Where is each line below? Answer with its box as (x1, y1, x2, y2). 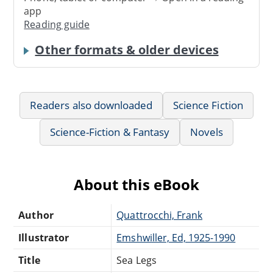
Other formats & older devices (35, 41, 219, 58)
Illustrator (18, 230, 69, 244)
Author (18, 208, 54, 222)
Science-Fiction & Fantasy (49, 124, 169, 139)
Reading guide (24, 17, 90, 31)
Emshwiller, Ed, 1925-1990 (116, 230, 236, 244)
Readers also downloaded (30, 97, 153, 112)
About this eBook (74, 174, 199, 194)
